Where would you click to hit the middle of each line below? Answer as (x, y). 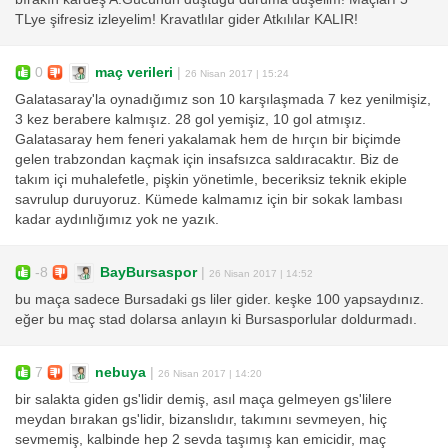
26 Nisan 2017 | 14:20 (210, 373)
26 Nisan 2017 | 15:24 (237, 73)
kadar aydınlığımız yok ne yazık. (117, 220)
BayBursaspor (148, 272)
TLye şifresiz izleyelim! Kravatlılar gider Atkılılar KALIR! (186, 20)
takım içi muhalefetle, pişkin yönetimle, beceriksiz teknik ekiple (211, 180)
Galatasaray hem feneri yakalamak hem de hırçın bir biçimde (208, 140)
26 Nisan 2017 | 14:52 (261, 273)
